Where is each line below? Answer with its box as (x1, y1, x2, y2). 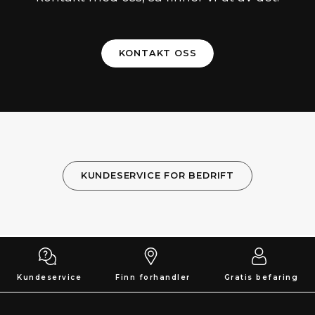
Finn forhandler (115, 272, 191, 282)
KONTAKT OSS (118, 47, 197, 58)
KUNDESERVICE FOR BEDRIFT (80, 169, 235, 181)
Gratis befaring (224, 272, 298, 282)
